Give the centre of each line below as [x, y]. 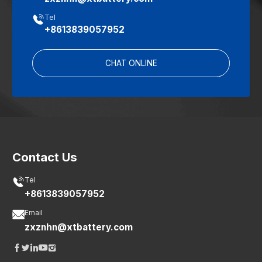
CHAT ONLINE [131, 63]
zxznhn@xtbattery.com [79, 227]
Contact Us [45, 157]
